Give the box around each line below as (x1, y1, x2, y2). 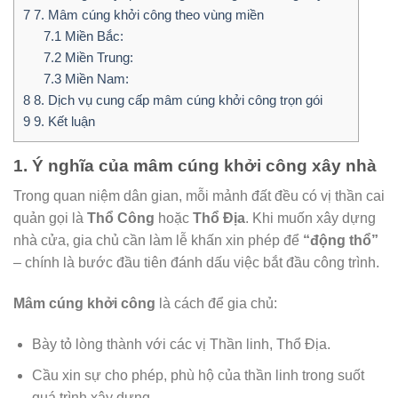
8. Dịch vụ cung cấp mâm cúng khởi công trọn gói (30, 92, 322, 107)
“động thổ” (303, 233, 378, 249)
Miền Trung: (60, 49, 133, 65)
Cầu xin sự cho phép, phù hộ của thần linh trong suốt (31, 367, 364, 383)
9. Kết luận (30, 113, 95, 129)
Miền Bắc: (60, 28, 123, 44)
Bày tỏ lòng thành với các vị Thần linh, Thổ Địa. (31, 337, 330, 353)
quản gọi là (13, 211, 87, 227)
